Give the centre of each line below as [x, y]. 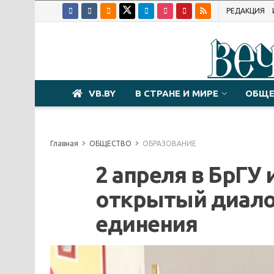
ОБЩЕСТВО [110, 143]
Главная [64, 143]
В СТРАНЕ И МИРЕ [177, 93]
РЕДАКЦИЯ [246, 11]
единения [146, 224]
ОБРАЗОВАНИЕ [169, 143]
